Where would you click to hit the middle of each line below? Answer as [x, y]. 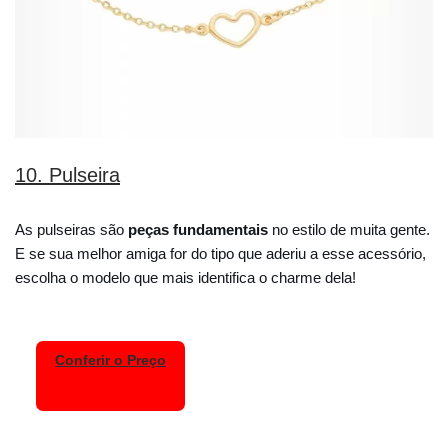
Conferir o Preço [111, 361]
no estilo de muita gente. [349, 229]
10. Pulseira [67, 174]
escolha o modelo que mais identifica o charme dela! [185, 277]
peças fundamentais [196, 229]
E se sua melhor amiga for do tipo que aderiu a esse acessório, [220, 253]
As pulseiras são [69, 229]
